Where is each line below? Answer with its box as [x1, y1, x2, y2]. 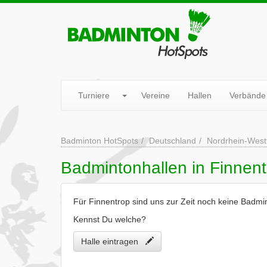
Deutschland [149, 136, 196, 145]
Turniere [78, 91, 110, 100]
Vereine [141, 91, 170, 100]
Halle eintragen [81, 237, 145, 246]
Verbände [229, 91, 266, 100]
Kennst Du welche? [73, 215, 146, 224]
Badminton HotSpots [61, 136, 138, 145]
